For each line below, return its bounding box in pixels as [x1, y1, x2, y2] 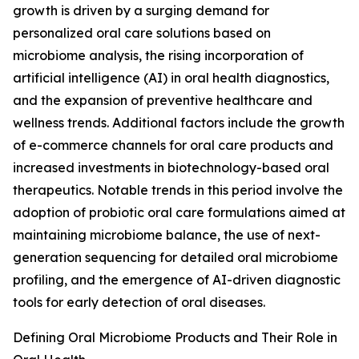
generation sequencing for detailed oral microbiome [13, 249, 338, 266]
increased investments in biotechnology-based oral [13, 159, 329, 176]
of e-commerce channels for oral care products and [13, 137, 333, 154]
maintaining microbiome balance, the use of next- [13, 227, 321, 244]
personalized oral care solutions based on [13, 25, 271, 42]
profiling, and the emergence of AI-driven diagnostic [13, 272, 341, 288]
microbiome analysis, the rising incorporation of [13, 47, 304, 64]
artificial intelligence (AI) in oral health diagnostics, [13, 70, 329, 87]
